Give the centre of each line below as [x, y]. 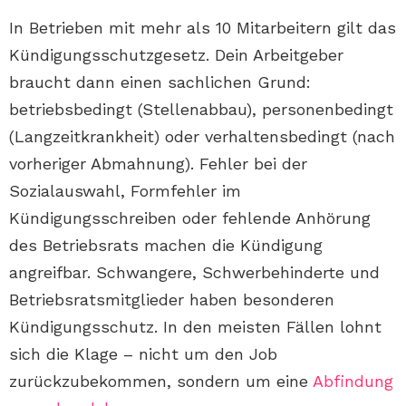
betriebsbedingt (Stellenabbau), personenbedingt [201, 110]
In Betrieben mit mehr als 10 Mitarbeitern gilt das [203, 28]
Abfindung [353, 382]
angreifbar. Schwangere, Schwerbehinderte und [194, 273]
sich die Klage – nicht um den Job [143, 354]
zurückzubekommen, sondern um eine [161, 382]
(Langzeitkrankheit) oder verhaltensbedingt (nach [202, 137]
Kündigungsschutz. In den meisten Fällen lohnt [195, 327]
